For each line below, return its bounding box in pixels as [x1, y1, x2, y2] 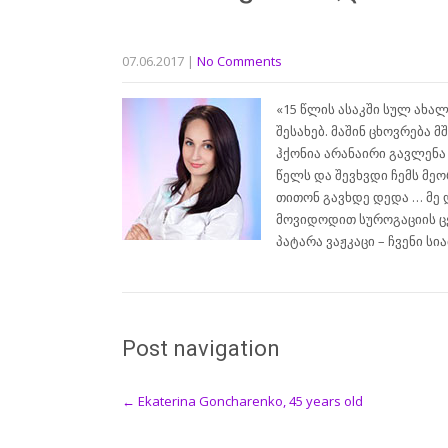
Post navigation [122, 335, 280, 361]
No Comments [197, 51, 282, 70]
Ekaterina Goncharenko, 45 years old [135, 391, 363, 410]
